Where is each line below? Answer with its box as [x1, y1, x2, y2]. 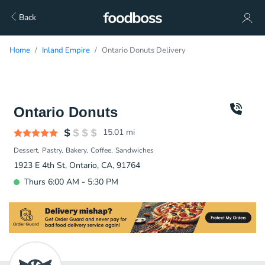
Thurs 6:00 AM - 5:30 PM [24, 176, 118, 188]
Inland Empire [42, 45, 90, 56]
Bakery [66, 146, 86, 155]
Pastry [42, 146, 62, 155]
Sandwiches [115, 146, 154, 155]
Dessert [14, 146, 38, 155]
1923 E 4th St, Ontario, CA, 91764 [14, 160, 140, 171]
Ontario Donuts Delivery [102, 45, 186, 56]
